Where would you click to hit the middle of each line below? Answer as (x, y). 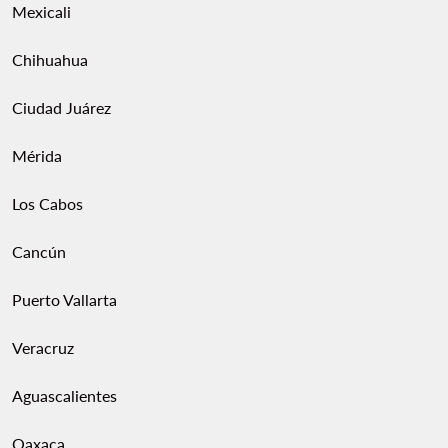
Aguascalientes (64, 395)
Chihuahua (50, 59)
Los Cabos (47, 203)
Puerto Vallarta (64, 299)
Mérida (37, 155)
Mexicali (41, 11)
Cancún (39, 251)
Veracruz (43, 347)
